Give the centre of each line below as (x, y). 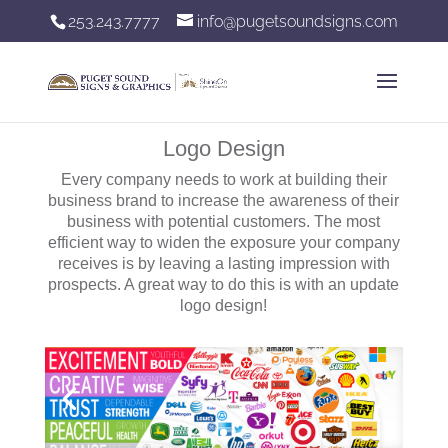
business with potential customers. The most (224, 221)
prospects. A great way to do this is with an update (224, 284)
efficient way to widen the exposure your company (223, 242)
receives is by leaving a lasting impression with (223, 263)
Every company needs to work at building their (223, 179)
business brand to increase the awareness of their (224, 200)
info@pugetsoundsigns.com (297, 21)
